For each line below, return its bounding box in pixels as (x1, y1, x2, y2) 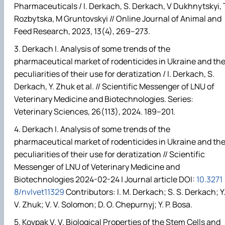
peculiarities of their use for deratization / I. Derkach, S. (14, 68, 214, 79)
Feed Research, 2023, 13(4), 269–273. (14, 25, 150, 37)
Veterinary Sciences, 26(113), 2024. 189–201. (14, 105, 175, 117)
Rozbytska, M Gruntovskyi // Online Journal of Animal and (14, 13, 221, 24)
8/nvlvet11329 (14, 186, 64, 198)
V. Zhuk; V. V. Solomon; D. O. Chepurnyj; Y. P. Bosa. (14, 199, 192, 210)
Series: (168, 93, 193, 104)
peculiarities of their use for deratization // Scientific (14, 149, 205, 160)
